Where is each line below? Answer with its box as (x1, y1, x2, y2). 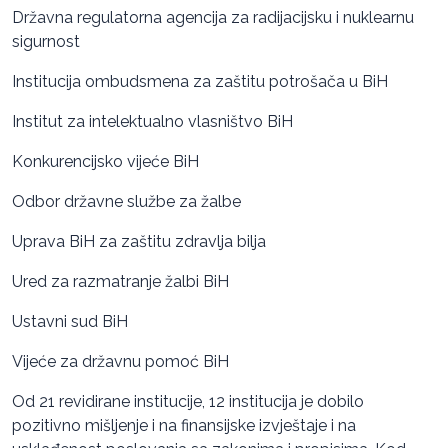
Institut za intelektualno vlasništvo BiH (12, 111, 293, 131)
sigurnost (12, 31, 80, 51)
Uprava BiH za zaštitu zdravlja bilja (12, 231, 266, 251)
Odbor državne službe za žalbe (12, 191, 241, 211)
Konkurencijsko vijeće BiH (12, 151, 199, 171)
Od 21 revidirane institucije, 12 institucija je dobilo (12, 391, 364, 411)
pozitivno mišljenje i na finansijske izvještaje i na (12, 415, 356, 435)
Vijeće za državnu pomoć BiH (12, 351, 229, 371)
